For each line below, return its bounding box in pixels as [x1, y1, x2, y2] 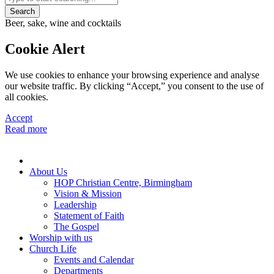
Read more [5, 124, 47, 135]
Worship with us [29, 232, 92, 243]
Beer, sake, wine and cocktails [5, 18, 121, 29]
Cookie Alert [5, 41, 85, 57]
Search [10, 7, 35, 17]
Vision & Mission [54, 188, 122, 199]
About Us [29, 166, 67, 177]
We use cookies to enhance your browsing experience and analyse [5, 70, 259, 81]
